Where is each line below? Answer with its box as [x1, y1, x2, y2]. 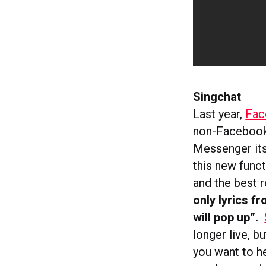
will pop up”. [193, 210, 262, 225]
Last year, [193, 107, 246, 122]
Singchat [193, 90, 242, 104]
